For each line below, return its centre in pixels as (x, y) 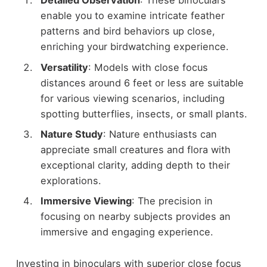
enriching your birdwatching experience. (134, 47)
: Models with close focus (148, 67)
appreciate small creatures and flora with (135, 149)
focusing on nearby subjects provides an (135, 216)
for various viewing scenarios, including (132, 98)
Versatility (64, 67)
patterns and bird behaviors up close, (128, 31)
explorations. (71, 180)
